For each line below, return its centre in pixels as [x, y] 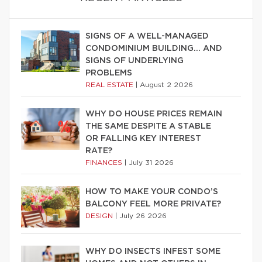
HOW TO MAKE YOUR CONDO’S [152, 192]
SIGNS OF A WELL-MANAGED [147, 37]
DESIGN [100, 216]
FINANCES [105, 163]
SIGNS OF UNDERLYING [135, 61]
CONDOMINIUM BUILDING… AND [154, 49]
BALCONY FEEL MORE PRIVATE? [153, 204]
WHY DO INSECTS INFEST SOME [153, 252]
